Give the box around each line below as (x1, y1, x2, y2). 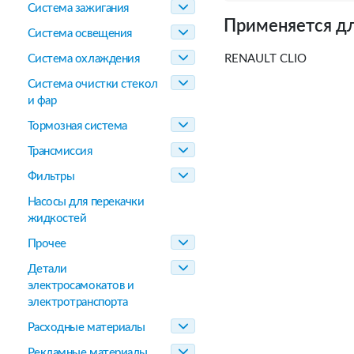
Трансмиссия (27, 145, 92, 157)
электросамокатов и (27, 280, 134, 292)
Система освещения (27, 28, 132, 40)
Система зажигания (27, 2, 129, 14)
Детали (27, 263, 67, 275)
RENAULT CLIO (224, 53, 307, 65)
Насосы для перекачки (27, 196, 145, 208)
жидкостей (27, 213, 87, 224)
